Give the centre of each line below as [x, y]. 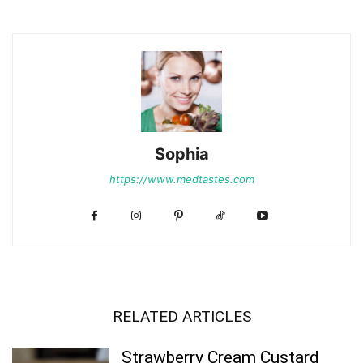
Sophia [181, 154]
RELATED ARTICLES [181, 317]
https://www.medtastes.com [181, 179]
